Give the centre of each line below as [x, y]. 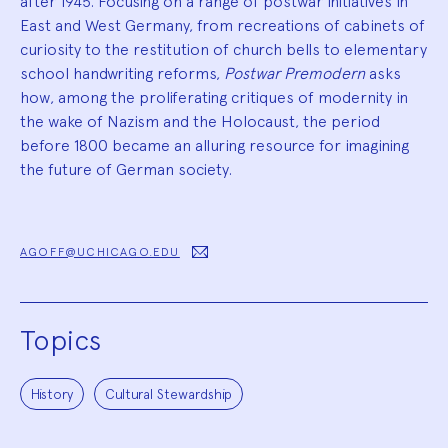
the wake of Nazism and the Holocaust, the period [200, 121]
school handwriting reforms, [122, 73]
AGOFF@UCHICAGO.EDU [100, 251]
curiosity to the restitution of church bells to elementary [223, 49]
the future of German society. [126, 169]
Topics [60, 339]
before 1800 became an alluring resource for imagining [214, 145]
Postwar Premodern [294, 73]
